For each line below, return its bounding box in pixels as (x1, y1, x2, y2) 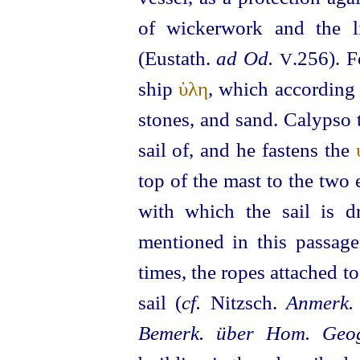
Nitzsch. (201, 291, 286, 314)
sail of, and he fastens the (137, 138, 356, 162)
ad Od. (216, 47, 274, 70)
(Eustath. (137, 47, 217, 70)
